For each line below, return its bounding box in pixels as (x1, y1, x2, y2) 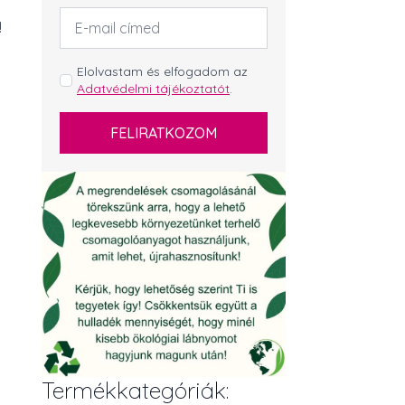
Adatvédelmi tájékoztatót (77, 80, 230, 98)
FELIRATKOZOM (110, 124, 217, 143)
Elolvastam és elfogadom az (77, 63, 248, 80)
